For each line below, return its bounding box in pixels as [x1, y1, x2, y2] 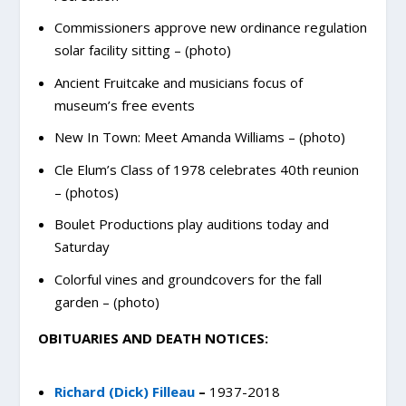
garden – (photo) [53, 292, 159, 311]
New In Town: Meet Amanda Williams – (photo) [53, 128, 345, 147]
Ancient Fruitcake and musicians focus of [53, 72, 303, 92]
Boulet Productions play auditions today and [53, 215, 329, 234]
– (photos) [53, 182, 119, 201]
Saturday [53, 237, 110, 256]
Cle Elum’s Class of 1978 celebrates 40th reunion [53, 159, 359, 179]
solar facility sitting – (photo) [53, 41, 231, 60]
